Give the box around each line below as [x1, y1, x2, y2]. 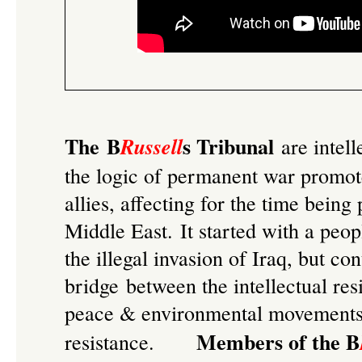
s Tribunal [183, 131, 274, 162]
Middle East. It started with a [65, 217, 320, 244]
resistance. [65, 328, 154, 356]
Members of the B [189, 326, 360, 357]
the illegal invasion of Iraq [65, 244, 287, 271]
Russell [120, 132, 183, 161]
